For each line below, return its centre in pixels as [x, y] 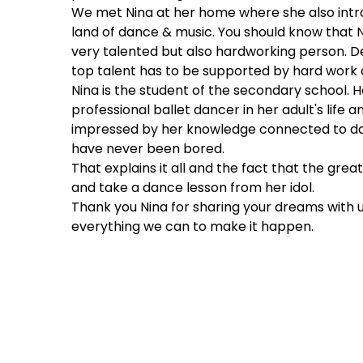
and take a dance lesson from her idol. [193, 188]
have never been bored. [148, 149]
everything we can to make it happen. [192, 226]
